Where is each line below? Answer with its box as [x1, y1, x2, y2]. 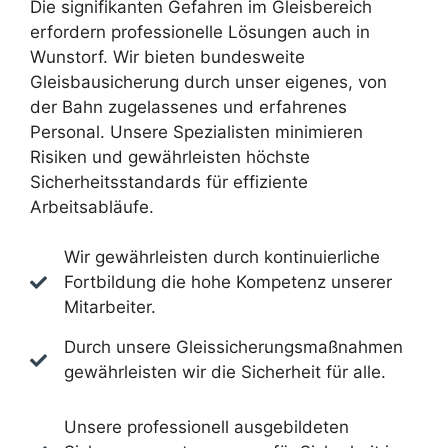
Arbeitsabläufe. [30, 196, 154, 217]
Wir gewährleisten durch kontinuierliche [64, 247, 380, 267]
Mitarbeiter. [64, 297, 156, 317]
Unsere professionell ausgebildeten [64, 417, 349, 437]
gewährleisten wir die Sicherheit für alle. [64, 362, 386, 382]
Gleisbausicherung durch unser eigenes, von [30, 71, 387, 92]
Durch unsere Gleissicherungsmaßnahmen [64, 337, 403, 357]
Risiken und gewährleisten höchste [30, 146, 310, 167]
